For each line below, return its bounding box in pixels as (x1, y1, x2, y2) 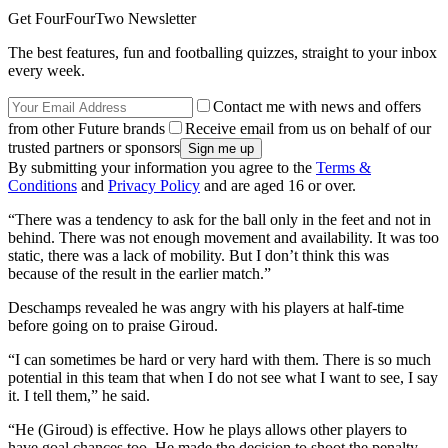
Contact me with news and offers (213, 98, 421, 116)
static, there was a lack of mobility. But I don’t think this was (8, 247, 389, 265)
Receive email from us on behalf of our (185, 120, 431, 138)
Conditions (8, 177, 77, 195)
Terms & (316, 159, 371, 177)
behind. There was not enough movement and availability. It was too (8, 229, 439, 247)
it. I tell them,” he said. (8, 387, 150, 405)
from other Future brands (8, 120, 165, 138)
